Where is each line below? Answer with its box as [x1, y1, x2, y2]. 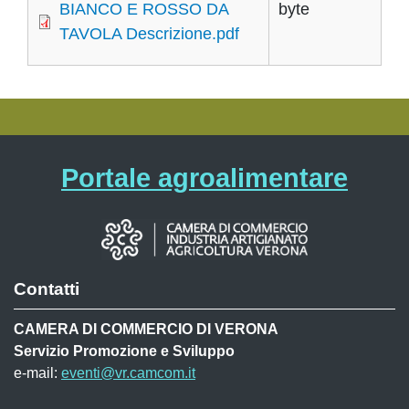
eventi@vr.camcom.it [61, 365, 195, 381]
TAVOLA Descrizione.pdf [59, 25, 239, 43]
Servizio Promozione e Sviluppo [14, 343, 235, 359]
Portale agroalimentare [61, 163, 348, 193]
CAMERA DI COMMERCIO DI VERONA [14, 321, 278, 337]
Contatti [14, 279, 79, 299]
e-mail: [14, 365, 61, 381]
